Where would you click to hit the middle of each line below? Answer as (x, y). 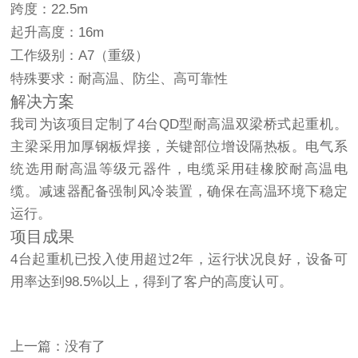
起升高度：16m (58, 32)
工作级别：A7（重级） (80, 56)
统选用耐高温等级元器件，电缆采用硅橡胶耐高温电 (179, 169)
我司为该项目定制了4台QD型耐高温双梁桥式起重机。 (179, 124)
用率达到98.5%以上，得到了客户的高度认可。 (152, 282)
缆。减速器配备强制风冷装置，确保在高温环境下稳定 (179, 191)
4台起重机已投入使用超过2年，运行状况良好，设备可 (179, 259)
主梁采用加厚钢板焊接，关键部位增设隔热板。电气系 (179, 147)
